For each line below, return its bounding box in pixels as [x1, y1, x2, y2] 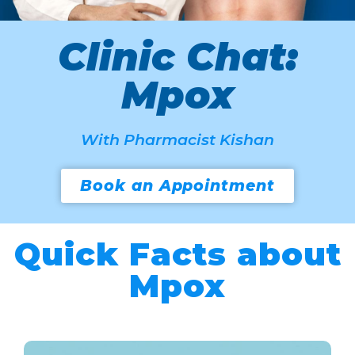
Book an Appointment [79, 175, 276, 195]
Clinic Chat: [57, 34, 298, 81]
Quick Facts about [13, 235, 342, 274]
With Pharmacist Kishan [81, 130, 274, 150]
